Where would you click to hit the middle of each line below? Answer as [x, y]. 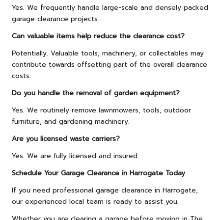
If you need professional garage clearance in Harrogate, [105, 191]
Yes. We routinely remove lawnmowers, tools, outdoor [101, 110]
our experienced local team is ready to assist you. [95, 202]
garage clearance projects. [55, 19]
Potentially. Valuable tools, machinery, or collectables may [108, 54]
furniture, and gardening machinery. [71, 122]
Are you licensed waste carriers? [66, 139]
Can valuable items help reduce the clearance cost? [98, 36]
